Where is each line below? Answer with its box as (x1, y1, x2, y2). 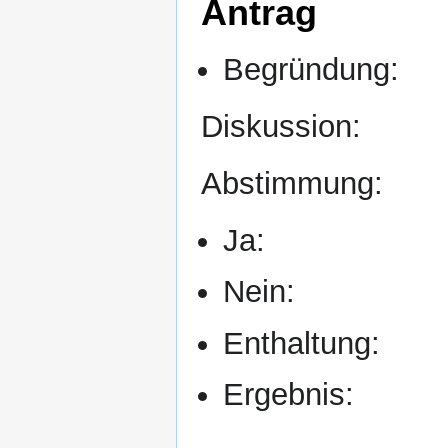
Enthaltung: (223, 325, 381, 361)
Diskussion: (201, 108, 361, 144)
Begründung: (223, 51, 400, 87)
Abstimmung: (201, 165, 383, 201)
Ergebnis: (223, 377, 355, 413)
